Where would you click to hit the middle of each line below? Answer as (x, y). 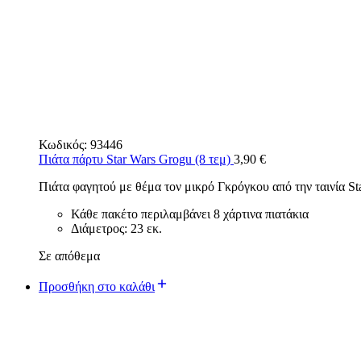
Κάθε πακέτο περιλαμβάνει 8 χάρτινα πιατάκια (190, 214)
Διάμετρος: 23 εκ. (116, 228)
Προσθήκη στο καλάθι (97, 286)
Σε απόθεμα (69, 255)
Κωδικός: (64, 144)
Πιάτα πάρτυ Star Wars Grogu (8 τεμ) (136, 159)
